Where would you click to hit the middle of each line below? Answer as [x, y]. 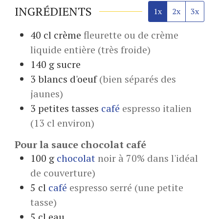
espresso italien [157, 108]
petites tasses [68, 108]
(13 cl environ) [62, 123]
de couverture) [63, 173]
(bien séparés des [138, 79]
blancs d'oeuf [67, 79]
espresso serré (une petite [126, 187]
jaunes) [47, 93]
